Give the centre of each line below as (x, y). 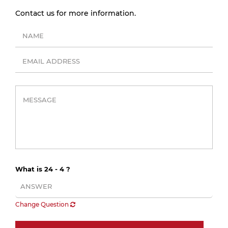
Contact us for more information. (76, 13)
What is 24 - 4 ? (43, 169)
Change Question (43, 204)
